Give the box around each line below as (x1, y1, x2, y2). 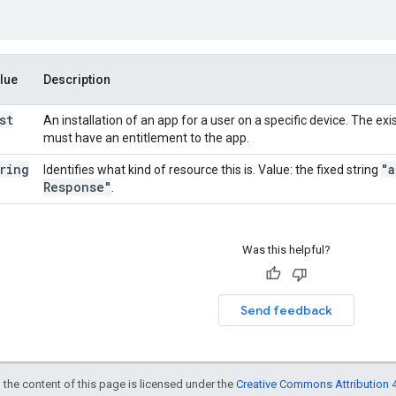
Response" (43, 178, 111, 195)
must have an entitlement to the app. (43, 130, 249, 145)
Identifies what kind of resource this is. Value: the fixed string (43, 162, 381, 177)
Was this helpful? (241, 242, 331, 256)
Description (43, 72, 110, 87)
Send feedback (240, 301, 332, 318)
